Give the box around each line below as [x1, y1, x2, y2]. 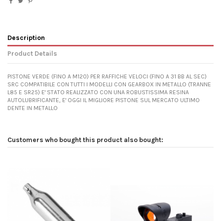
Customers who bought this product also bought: [7, 136, 163, 144]
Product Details [7, 49, 57, 57]
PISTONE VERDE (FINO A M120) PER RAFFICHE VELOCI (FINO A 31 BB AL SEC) [7, 73, 207, 80]
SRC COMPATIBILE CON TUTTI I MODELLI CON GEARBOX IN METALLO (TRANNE [7, 81, 211, 88]
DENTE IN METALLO [7, 105, 58, 112]
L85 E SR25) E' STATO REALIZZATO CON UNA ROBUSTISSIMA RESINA [7, 89, 189, 96]
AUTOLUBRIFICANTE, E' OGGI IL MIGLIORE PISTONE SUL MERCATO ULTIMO [7, 97, 200, 104]
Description [7, 33, 45, 41]
